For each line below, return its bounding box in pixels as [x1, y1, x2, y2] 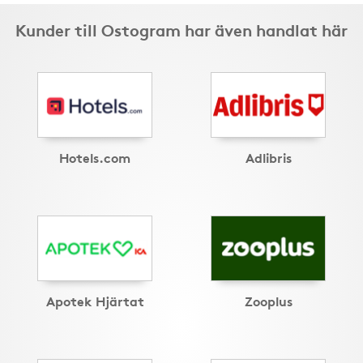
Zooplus [244, 291, 293, 310]
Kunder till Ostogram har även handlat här [15, 18, 348, 41]
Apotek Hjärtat [45, 291, 144, 310]
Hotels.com [59, 147, 130, 167]
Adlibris [245, 147, 292, 167]
